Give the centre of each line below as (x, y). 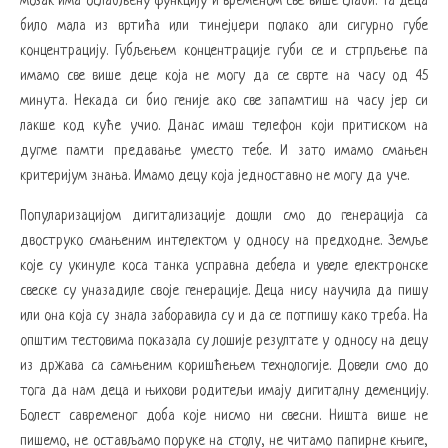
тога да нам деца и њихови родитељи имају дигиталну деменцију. (224, 390)
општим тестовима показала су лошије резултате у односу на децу (224, 340)
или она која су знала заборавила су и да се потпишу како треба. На (224, 315)
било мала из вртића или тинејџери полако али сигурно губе (224, 25)
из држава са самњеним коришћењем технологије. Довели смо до (224, 365)
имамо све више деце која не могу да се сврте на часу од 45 (224, 75)
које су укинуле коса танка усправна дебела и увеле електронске (224, 265)
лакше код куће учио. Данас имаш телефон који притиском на (224, 125)
